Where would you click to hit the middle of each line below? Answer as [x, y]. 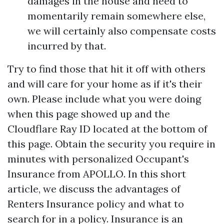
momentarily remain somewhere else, [116, 16]
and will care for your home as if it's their [105, 84]
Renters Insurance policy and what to [96, 204]
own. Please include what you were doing [104, 99]
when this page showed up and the [89, 114]
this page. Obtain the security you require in [111, 144]
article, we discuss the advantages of [94, 189]
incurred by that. [67, 46]
